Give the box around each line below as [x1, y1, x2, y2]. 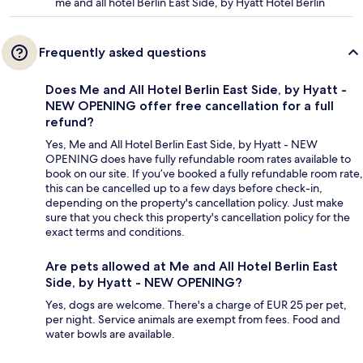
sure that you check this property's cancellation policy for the [45, 210, 350, 225]
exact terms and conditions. [45, 224, 185, 240]
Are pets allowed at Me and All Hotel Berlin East [45, 258, 338, 275]
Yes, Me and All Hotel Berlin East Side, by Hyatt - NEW [45, 137, 318, 152]
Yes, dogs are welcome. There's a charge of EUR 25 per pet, [45, 297, 347, 313]
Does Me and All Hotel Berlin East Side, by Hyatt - [45, 82, 347, 98]
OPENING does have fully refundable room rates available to [45, 152, 351, 167]
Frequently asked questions [39, 45, 206, 61]
